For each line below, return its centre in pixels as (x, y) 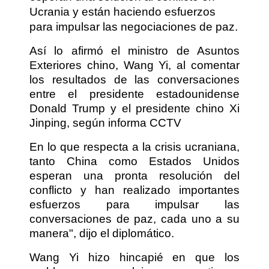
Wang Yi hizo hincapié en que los (134, 257)
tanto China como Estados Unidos (134, 161)
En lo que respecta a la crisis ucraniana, (134, 147)
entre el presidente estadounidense (134, 94)
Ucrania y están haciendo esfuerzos (122, 11)
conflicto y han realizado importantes (134, 190)
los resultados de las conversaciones (134, 79)
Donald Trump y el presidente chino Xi (134, 108)
